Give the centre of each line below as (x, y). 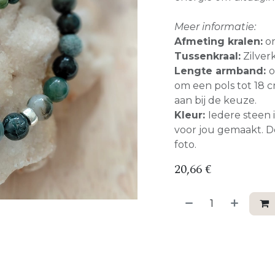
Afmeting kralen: (219, 41)
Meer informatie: (215, 27)
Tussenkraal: (207, 56)
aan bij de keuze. (217, 100)
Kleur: (191, 115)
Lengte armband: (222, 71)
